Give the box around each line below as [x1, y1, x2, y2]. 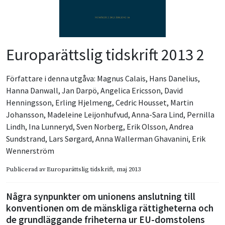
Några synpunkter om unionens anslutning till [6, 190, 195, 202]
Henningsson [6, 97, 52, 107]
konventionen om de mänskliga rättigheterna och [6, 201, 213, 214]
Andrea [169, 121, 193, 132]
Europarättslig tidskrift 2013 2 [6, 44, 204, 65]
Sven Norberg [76, 121, 123, 132]
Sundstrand [6, 133, 45, 144]
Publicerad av [6, 165, 47, 173]
